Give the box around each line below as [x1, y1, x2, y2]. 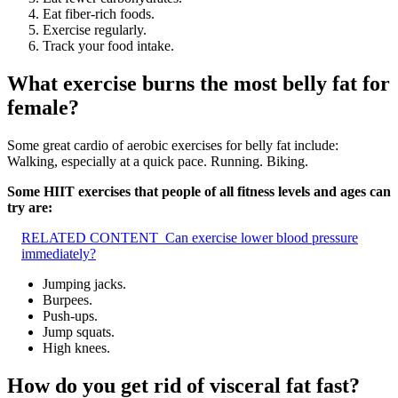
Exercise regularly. [43, 22, 147, 38]
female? [7, 96, 79, 120]
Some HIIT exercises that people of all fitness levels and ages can [7, 184, 391, 200]
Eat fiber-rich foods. [43, 6, 155, 22]
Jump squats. [43, 324, 115, 340]
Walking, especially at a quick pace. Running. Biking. [7, 154, 308, 170]
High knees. [43, 340, 110, 356]
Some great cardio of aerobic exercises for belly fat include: [7, 138, 338, 154]
